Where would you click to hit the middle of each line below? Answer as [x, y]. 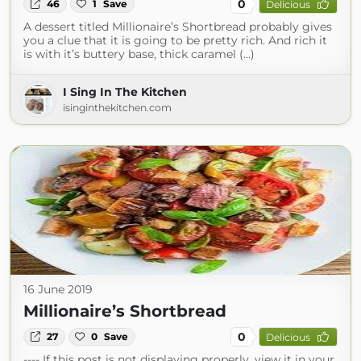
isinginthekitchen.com [117, 108]
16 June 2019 [58, 289]
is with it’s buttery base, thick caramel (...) [139, 54]
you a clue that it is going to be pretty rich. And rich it [175, 40]
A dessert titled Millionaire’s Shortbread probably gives [178, 27]
